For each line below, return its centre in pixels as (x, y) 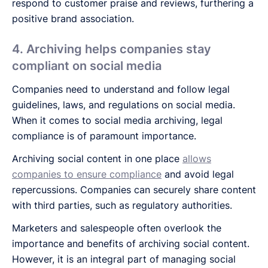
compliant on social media (87, 66)
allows (197, 158)
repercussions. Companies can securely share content (134, 189)
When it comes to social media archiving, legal (117, 120)
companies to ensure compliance (87, 174)
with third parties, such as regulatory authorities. (122, 205)
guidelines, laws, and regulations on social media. (124, 104)
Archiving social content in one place (97, 158)
